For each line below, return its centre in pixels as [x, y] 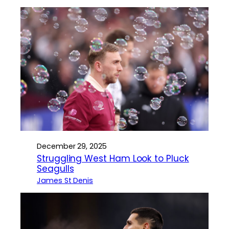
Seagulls [55, 169]
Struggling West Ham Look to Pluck [113, 159]
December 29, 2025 [72, 146]
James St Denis [65, 181]
